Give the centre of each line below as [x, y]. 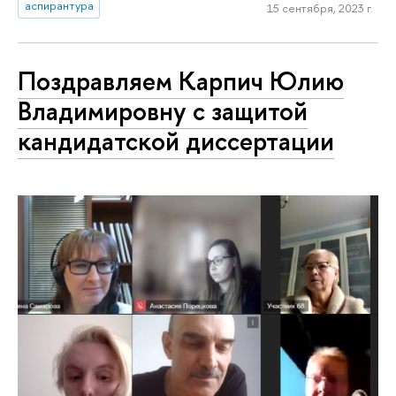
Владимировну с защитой [163, 110]
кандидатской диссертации [176, 141]
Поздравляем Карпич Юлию [181, 80]
